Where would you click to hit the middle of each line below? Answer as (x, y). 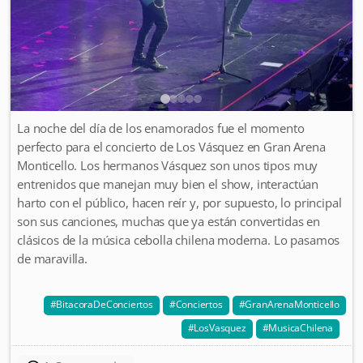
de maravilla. (53, 258)
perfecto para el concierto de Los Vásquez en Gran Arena (171, 146)
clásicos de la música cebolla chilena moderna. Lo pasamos (179, 239)
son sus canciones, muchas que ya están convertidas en (169, 221)
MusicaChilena (301, 327)
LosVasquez (220, 327)
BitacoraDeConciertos (105, 304)
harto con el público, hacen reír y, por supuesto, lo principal (179, 202)
